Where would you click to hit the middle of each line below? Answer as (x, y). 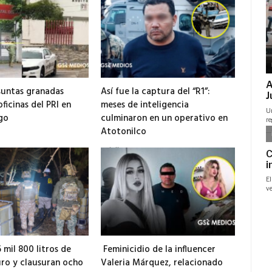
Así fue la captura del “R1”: (155, 91)
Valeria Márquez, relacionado (162, 263)
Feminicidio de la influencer (158, 249)
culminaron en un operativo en (165, 118)
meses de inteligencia (145, 105)
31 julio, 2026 (121, 149)
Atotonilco (124, 131)
